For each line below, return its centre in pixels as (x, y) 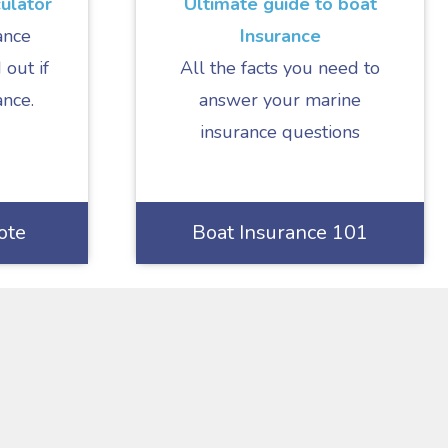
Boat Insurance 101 (280, 232)
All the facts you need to (280, 68)
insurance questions (280, 132)
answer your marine (280, 100)
